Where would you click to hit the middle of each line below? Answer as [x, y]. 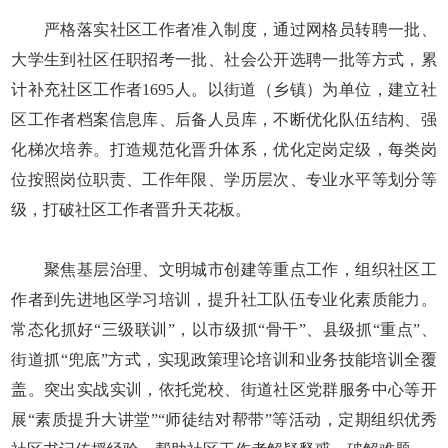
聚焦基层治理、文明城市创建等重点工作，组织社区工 [224, 269]
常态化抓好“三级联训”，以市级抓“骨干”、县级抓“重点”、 [224, 329]
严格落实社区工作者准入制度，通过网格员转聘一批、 [224, 29]
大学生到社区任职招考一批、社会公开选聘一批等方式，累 [224, 59]
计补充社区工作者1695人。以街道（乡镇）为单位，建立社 [224, 89]
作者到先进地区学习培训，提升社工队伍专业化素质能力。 [224, 299]
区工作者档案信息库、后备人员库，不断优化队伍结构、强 [224, 119]
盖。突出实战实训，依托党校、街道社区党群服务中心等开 [224, 389]
